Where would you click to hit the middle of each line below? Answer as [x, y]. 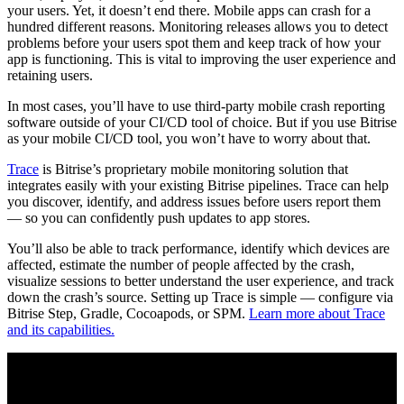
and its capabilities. [61, 330]
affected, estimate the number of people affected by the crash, [181, 265]
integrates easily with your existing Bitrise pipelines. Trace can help [198, 186]
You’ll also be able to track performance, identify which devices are [198, 249]
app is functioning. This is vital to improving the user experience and [202, 60]
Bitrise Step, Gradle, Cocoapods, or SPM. [128, 314]
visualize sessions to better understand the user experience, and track [201, 281]
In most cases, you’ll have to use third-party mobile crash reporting [196, 106]
